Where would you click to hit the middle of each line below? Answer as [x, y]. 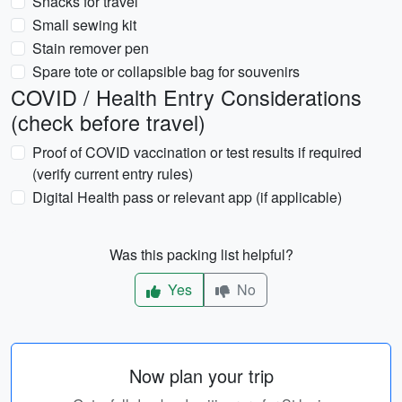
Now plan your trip [201, 376]
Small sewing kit [84, 25]
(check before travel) [108, 122]
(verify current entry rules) [113, 174]
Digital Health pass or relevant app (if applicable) [187, 197]
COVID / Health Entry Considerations [186, 97]
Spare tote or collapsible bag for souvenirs [166, 71]
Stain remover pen [91, 48]
